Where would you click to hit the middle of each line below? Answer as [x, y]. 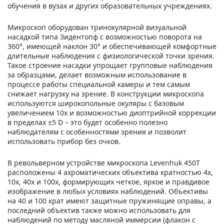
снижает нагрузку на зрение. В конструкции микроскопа [106, 93]
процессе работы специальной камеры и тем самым [99, 84]
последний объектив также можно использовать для [99, 210]
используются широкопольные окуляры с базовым [96, 103]
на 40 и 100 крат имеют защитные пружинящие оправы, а [109, 200]
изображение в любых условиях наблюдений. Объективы [108, 191]
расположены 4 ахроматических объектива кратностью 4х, [110, 172]
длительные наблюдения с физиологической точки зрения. [111, 55]
